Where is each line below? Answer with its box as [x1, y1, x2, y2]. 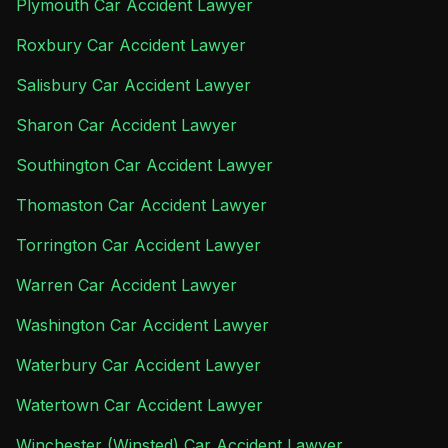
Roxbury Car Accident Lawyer [16, 35, 246, 55]
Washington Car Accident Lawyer [16, 315, 269, 335]
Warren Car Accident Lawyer [16, 275, 237, 295]
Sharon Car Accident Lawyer [16, 115, 237, 135]
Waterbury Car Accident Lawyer [16, 355, 261, 375]
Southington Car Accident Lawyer [16, 155, 273, 175]
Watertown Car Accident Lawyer [16, 395, 263, 415]
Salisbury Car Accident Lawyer [16, 75, 251, 95]
